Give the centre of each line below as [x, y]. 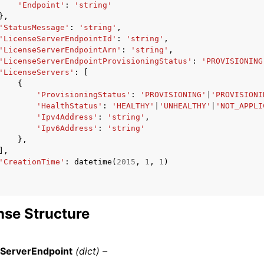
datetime [93, 162]
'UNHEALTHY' [185, 106]
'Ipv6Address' [67, 128]
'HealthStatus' [70, 106]
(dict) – [92, 251]
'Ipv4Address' [67, 117]
